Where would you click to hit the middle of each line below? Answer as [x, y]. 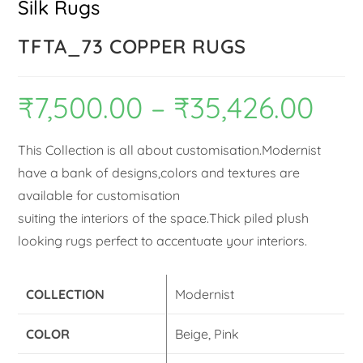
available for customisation [99, 196]
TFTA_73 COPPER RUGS [132, 47]
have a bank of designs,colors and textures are [159, 173]
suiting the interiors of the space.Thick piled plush [164, 218]
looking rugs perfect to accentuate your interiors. [163, 241]
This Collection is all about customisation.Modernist [170, 150]
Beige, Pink [207, 334]
